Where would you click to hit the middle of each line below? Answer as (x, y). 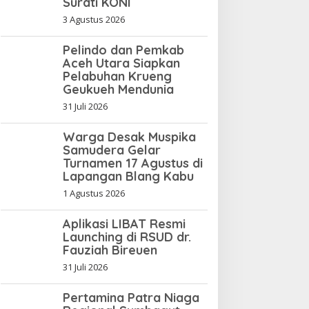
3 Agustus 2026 (93, 20)
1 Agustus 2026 (93, 193)
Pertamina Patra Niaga (131, 298)
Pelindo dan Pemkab (123, 50)
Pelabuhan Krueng (117, 77)
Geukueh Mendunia (118, 90)
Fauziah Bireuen (110, 250)
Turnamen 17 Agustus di (132, 163)
